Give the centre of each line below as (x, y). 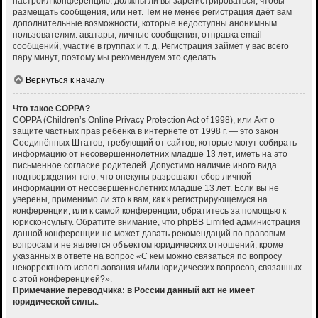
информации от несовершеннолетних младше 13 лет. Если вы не (146, 188)
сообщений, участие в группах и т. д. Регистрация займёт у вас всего (151, 46)
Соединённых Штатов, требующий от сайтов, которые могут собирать (155, 143)
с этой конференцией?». (62, 279)
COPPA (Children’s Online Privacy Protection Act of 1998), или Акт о (144, 120)
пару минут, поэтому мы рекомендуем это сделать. (115, 58)
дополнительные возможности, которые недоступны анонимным (145, 24)
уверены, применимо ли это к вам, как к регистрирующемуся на (140, 200)
